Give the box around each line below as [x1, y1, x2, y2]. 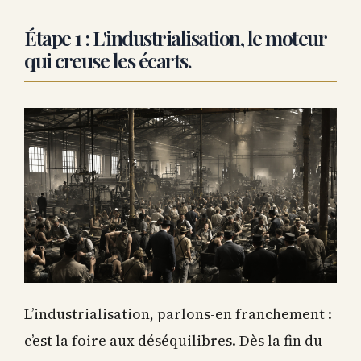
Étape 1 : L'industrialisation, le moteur [24, 22, 326, 49]
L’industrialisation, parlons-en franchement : [24, 301, 332, 322]
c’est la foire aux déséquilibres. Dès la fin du [24, 327, 322, 348]
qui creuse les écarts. [24, 44, 191, 72]
